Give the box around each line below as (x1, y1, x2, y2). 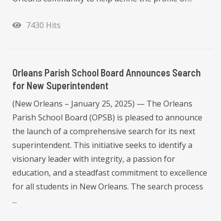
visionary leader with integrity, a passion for (12, 153, 175, 164)
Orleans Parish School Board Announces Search (12, 66, 201, 78)
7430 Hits (22, 19, 61, 31)
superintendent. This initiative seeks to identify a (12, 139, 192, 150)
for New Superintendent (12, 79, 109, 91)
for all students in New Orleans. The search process (12, 181, 203, 192)
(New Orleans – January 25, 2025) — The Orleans (12, 98, 192, 109)
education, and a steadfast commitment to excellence (12, 167, 207, 178)
